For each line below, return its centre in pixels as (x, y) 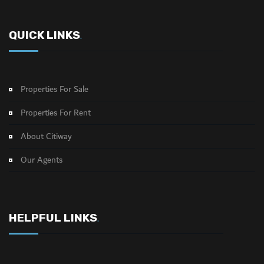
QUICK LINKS (44, 35)
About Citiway (46, 136)
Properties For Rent (56, 113)
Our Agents (42, 160)
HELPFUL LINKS (53, 217)
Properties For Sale (55, 89)
